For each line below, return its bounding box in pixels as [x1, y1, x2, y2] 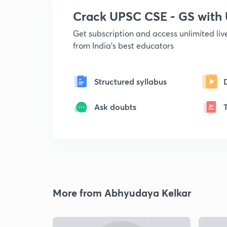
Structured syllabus [94, 76, 167, 87]
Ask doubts [94, 101, 136, 112]
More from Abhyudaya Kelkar [53, 186, 191, 200]
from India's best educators [73, 40, 174, 51]
